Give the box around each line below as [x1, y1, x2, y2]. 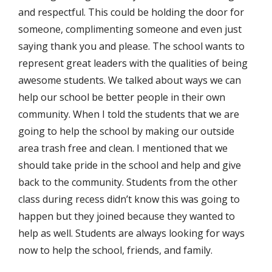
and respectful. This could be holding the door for [18, 5, 244, 19]
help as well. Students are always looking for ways [18, 226, 245, 240]
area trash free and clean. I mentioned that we [18, 141, 228, 155]
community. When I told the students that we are [18, 107, 239, 121]
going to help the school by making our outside [18, 124, 234, 138]
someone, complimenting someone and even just [18, 22, 242, 36]
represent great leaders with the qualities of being [18, 56, 248, 70]
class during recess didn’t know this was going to [18, 192, 240, 206]
